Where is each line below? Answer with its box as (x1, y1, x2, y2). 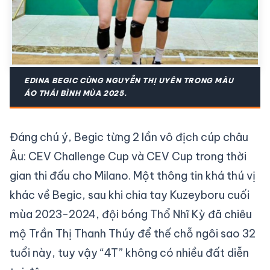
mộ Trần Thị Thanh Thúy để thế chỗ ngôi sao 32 (10, 226, 256, 240)
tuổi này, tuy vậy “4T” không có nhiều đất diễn (10, 245, 249, 260)
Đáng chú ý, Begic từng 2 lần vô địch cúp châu (10, 130, 248, 144)
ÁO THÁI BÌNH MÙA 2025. (24, 88, 127, 98)
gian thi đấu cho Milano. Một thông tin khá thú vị (10, 168, 256, 183)
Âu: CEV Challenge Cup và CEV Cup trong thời (10, 149, 246, 163)
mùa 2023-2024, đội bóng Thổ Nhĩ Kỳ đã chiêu (10, 207, 252, 221)
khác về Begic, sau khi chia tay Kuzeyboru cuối (10, 187, 250, 202)
